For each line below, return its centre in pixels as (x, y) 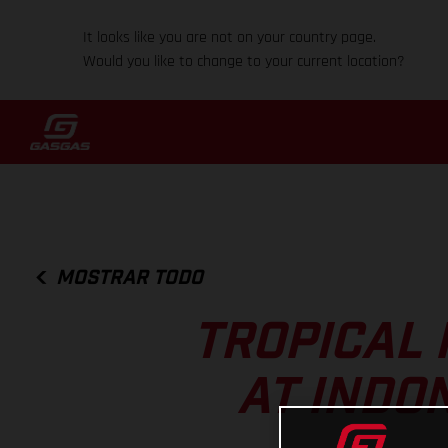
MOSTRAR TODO (130, 277)
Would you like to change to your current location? (244, 61)
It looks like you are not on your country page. (230, 37)
